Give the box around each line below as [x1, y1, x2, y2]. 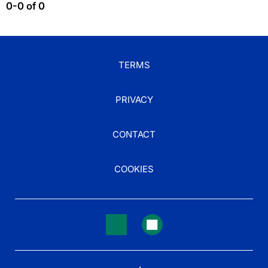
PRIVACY [115, 94, 153, 105]
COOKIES [114, 163, 154, 175]
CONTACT [112, 129, 156, 140]
